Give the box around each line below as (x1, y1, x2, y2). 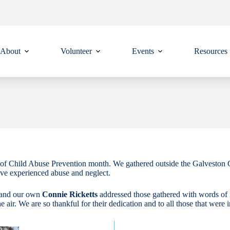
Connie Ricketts (42, 190, 98, 199)
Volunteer (60, 47, 92, 55)
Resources (194, 47, 227, 55)
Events (131, 47, 154, 55)
